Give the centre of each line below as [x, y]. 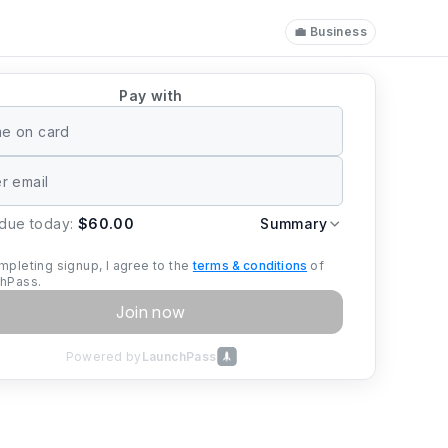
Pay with [151, 95]
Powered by [103, 356]
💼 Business [330, 31]
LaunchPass [179, 356]
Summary [293, 223]
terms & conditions [250, 265]
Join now [151, 312]
